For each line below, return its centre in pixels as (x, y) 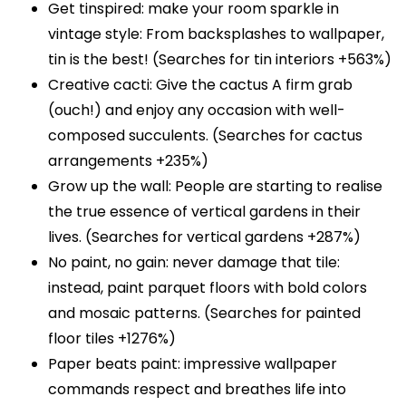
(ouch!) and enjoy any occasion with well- (197, 111)
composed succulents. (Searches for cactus (206, 136)
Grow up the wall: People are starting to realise (216, 187)
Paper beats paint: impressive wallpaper (193, 364)
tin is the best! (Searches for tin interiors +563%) (220, 60)
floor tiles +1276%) (112, 339)
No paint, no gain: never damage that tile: (194, 263)
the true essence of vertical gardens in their (205, 212)
